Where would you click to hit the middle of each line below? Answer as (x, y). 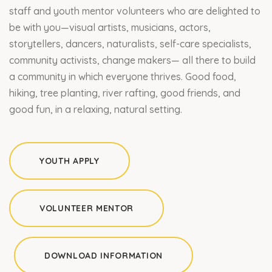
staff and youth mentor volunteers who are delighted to (135, 11)
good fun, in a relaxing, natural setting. (96, 109)
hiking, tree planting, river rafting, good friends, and (125, 93)
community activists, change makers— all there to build (132, 60)
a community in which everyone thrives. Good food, (123, 76)
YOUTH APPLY (70, 161)
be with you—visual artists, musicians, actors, (110, 27)
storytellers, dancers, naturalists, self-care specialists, (130, 43)
